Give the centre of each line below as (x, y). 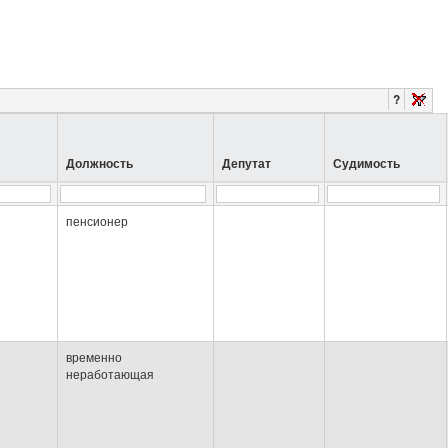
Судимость (366, 164)
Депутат (246, 164)
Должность (99, 164)
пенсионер (97, 222)
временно (94, 358)
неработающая (110, 375)
